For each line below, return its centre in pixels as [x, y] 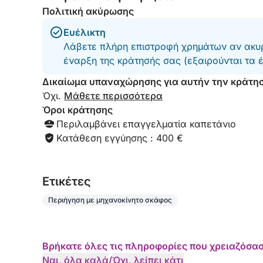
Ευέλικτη [85, 32]
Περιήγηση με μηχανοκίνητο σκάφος [110, 200]
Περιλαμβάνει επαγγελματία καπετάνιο [146, 124]
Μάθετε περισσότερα [113, 96]
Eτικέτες [67, 181]
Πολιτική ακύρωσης [88, 11]
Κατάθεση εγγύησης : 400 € [120, 138]
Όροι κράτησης [77, 110]
